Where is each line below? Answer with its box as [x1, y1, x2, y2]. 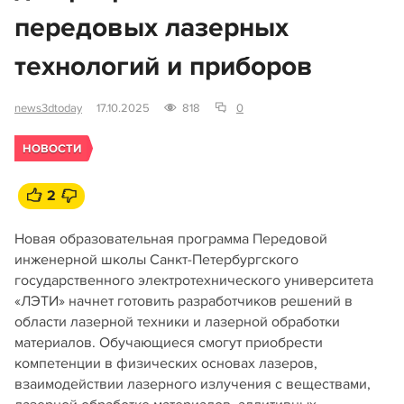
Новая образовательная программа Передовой [14, 230, 327, 248]
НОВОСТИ [23, 142, 81, 156]
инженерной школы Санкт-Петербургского [14, 251, 298, 269]
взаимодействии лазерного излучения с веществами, [14, 375, 371, 393]
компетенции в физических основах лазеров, [14, 354, 317, 372]
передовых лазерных [14, 12, 289, 44]
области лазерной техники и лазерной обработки [14, 313, 340, 331]
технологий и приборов [14, 50, 313, 83]
